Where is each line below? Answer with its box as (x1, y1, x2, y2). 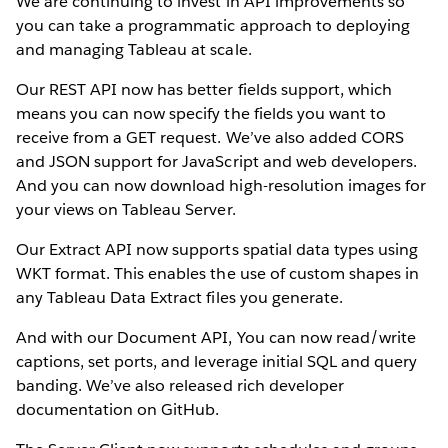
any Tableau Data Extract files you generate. (16, 286, 343, 308)
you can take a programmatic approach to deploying (16, 14, 410, 36)
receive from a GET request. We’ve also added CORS (16, 126, 404, 148)
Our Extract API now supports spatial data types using (16, 238, 419, 260)
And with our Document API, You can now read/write (16, 326, 416, 348)
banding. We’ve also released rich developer (16, 374, 344, 396)
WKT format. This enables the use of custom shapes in (16, 262, 419, 284)
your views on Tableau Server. (16, 198, 236, 220)
